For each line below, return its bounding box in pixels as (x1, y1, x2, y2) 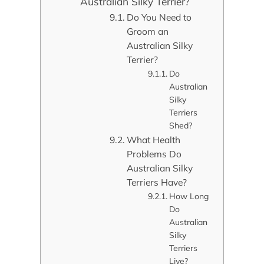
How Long (169, 191, 209, 202)
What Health (127, 134, 181, 146)
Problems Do (127, 148, 182, 160)
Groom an (127, 25, 169, 38)
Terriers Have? (127, 176, 187, 189)
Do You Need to (127, 11, 192, 24)
